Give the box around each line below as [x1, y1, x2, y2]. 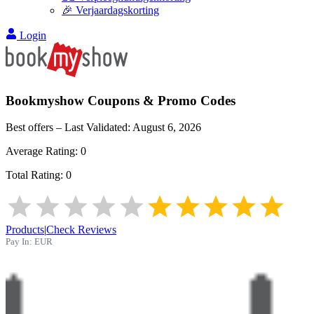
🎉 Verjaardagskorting [62, 4, 159, 16]
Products [6, 224, 44, 236]
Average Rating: [6, 145, 81, 158]
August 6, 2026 [132, 121, 201, 134]
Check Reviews [46, 224, 116, 236]
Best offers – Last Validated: [6, 121, 132, 134]
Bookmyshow [6, 93, 84, 108]
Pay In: [6, 236, 32, 247]
